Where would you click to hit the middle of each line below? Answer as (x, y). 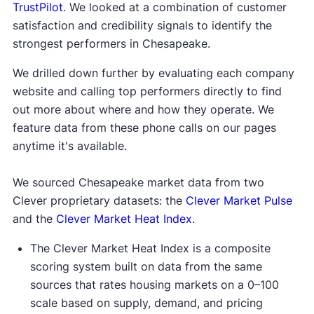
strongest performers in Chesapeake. (113, 44)
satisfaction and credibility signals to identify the (142, 26)
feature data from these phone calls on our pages (144, 128)
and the (34, 219)
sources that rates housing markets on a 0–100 (154, 285)
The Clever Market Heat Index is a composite (150, 248)
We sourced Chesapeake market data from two (138, 183)
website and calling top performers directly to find (147, 91)
